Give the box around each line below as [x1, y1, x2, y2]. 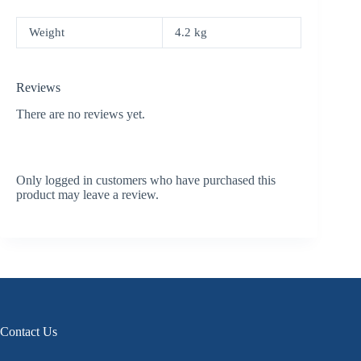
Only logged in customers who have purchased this [16, 172, 276, 187]
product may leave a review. [16, 187, 159, 201]
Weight [29, 25, 64, 39]
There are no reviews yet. [16, 106, 145, 121]
